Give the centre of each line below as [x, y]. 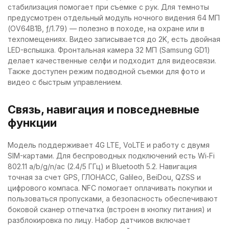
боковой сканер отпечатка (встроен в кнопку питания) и [109, 209]
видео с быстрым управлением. [65, 82]
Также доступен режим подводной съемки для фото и [106, 71]
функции [32, 122]
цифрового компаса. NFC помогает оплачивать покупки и [110, 188]
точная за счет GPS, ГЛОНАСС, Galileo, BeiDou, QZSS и [104, 177]
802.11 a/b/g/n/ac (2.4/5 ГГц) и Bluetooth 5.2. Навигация [102, 166]
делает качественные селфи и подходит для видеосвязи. [112, 60]
